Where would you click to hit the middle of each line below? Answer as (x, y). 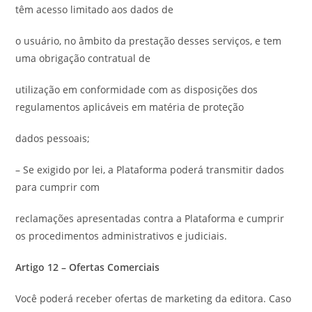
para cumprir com (58, 187)
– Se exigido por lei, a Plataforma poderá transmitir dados (150, 170)
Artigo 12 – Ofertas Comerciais (88, 267)
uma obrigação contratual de (83, 58)
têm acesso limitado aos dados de (95, 9)
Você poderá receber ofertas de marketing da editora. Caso (154, 298)
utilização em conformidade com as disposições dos (137, 89)
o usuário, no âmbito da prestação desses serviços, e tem (149, 41)
